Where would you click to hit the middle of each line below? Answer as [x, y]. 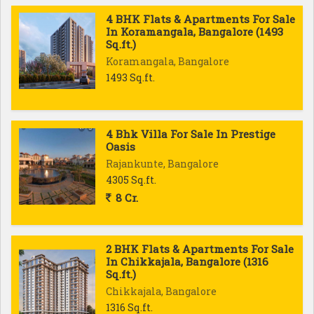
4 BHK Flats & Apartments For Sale [200, 19]
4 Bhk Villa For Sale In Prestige [191, 134]
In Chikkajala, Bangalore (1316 [187, 261]
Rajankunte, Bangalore [162, 164]
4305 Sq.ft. [131, 180]
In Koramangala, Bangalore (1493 [194, 32]
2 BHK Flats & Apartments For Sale [200, 249]
